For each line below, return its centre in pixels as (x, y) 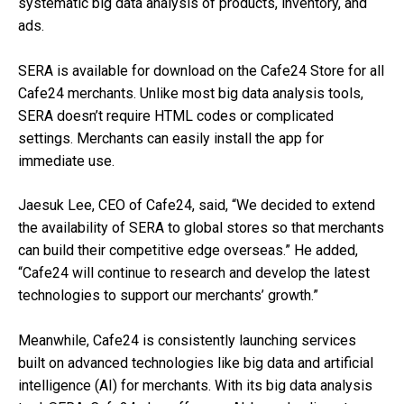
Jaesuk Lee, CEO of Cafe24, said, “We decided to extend (197, 206)
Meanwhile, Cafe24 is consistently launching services (187, 341)
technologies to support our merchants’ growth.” (168, 296)
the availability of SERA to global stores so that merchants (201, 228)
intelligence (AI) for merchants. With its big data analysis (195, 386)
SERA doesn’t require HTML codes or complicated (176, 115)
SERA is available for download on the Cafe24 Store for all (201, 70)
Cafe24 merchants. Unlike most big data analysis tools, (191, 93)
